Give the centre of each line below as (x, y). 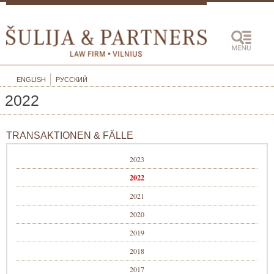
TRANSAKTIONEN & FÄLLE (70, 135)
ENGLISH (31, 80)
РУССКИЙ (72, 80)
